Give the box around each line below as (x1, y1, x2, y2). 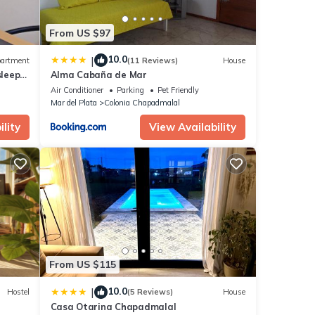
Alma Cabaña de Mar (50, 69, 147, 81)
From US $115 (49, 258, 116, 271)
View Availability (149, 120, 236, 134)
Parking (116, 85, 144, 96)
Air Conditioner (50, 85, 103, 96)
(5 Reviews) (127, 287, 173, 297)
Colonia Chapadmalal (103, 98, 180, 108)
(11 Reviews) (127, 55, 178, 65)
